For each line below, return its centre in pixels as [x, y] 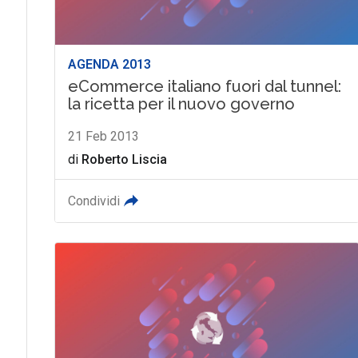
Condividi [93, 201]
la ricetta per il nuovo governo [181, 103]
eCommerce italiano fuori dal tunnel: [204, 86]
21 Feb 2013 [103, 136]
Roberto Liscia [124, 159]
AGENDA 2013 [109, 64]
